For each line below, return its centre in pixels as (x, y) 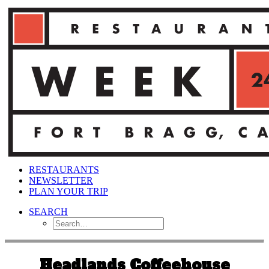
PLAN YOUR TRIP (68, 191)
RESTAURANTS (64, 170)
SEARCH (48, 212)
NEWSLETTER (61, 180)
